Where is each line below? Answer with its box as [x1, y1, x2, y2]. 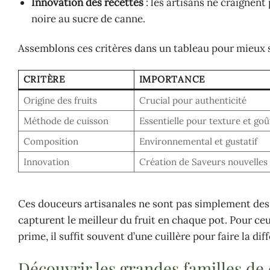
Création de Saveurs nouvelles [139, 155, 268, 168]
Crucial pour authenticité [139, 94, 246, 106]
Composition [23, 135, 78, 147]
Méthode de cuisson [23, 115, 108, 127]
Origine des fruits [23, 94, 97, 106]
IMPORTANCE [139, 73, 206, 85]
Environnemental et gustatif [139, 135, 257, 147]
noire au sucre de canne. [31, 11, 146, 25]
